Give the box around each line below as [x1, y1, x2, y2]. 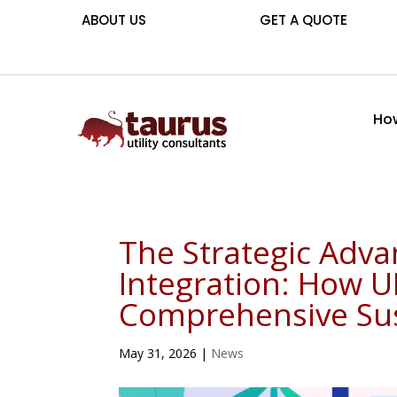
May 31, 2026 [119, 344, 198, 362]
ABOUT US [82, 11, 147, 29]
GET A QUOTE [260, 11, 348, 29]
